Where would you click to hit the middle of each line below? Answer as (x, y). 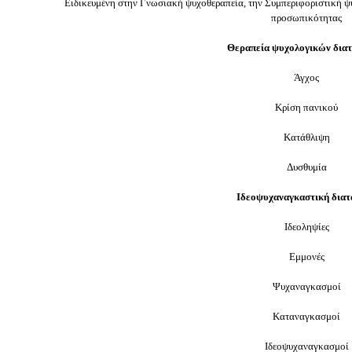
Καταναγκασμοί (306, 316)
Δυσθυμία (306, 167)
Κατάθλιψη (306, 137)
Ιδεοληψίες (306, 227)
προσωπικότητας (306, 18)
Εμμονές (306, 257)
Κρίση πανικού (306, 107)
